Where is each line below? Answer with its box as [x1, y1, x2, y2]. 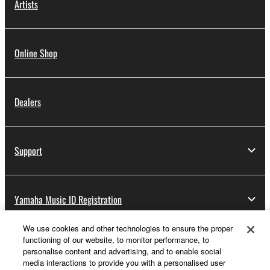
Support [14, 143, 42, 158]
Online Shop [14, 45, 57, 60]
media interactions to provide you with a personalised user [23, 257, 226, 268]
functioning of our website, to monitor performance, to [23, 234, 210, 245]
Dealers [14, 94, 41, 109]
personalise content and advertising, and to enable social [23, 245, 222, 257]
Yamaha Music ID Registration [14, 192, 122, 207]
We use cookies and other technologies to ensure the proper [23, 222, 233, 234]
